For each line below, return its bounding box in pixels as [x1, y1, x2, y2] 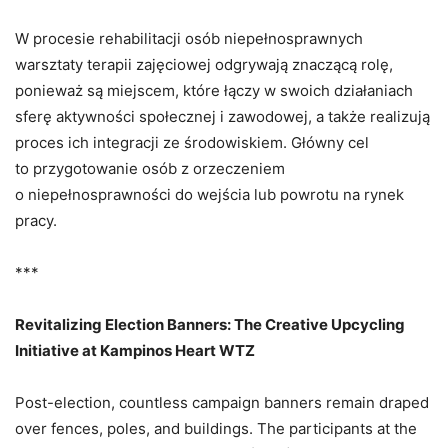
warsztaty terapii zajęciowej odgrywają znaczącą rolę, [15, 55, 393, 75]
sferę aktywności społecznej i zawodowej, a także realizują [15, 107, 430, 127]
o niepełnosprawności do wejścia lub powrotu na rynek [15, 185, 404, 205]
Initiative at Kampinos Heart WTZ [15, 341, 255, 361]
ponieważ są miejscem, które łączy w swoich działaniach [15, 81, 413, 101]
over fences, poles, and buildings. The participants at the [15, 419, 417, 439]
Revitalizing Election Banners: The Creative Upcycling [15, 315, 405, 335]
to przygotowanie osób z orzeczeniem [15, 159, 285, 179]
